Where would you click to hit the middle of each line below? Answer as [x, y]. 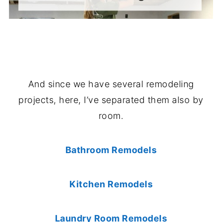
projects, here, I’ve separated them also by [111, 100]
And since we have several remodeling [111, 84]
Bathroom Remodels [111, 150]
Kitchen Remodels [111, 184]
